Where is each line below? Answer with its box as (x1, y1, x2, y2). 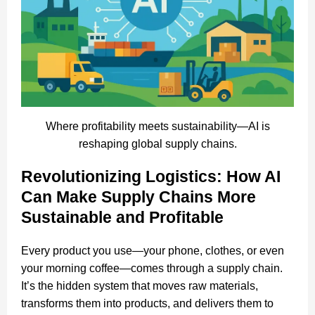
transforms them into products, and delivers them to (21, 297, 274, 309)
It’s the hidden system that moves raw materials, (21, 279, 258, 292)
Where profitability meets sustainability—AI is (45, 120, 270, 132)
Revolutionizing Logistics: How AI (21, 167, 281, 186)
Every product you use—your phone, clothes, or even (21, 244, 284, 257)
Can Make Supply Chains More (21, 187, 256, 206)
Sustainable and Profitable (21, 207, 224, 226)
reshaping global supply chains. (78, 137, 237, 150)
